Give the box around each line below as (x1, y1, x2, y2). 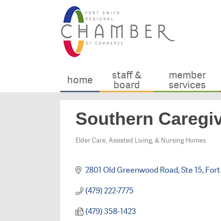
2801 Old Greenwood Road (85, 165, 178, 176)
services (168, 78, 206, 92)
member (168, 69, 206, 82)
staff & (111, 69, 142, 82)
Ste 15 (181, 165, 202, 176)
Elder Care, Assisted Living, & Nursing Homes (75, 136, 206, 145)
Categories (75, 140, 119, 154)
